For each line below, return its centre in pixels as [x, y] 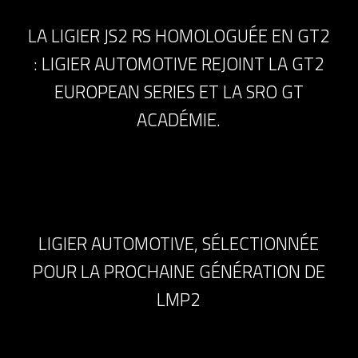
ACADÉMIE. [179, 119]
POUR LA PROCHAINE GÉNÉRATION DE [179, 271]
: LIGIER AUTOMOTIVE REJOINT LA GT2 [179, 64]
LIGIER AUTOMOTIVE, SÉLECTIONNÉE [179, 243]
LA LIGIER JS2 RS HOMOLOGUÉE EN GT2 [179, 36]
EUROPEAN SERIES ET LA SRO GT [179, 91]
